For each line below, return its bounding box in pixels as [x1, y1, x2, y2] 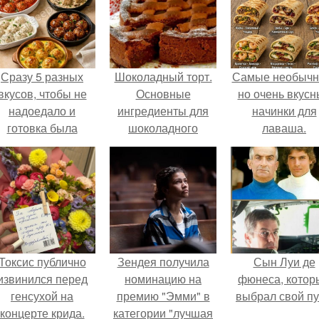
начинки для [251, 103, 317, 119]
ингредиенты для [117, 103, 209, 119]
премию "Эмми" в [116, 288, 210, 304]
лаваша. [262, 120, 306, 136]
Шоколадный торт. [114, 68, 212, 85]
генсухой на [11, 288, 73, 304]
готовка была [6, 120, 78, 136]
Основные [135, 85, 191, 102]
